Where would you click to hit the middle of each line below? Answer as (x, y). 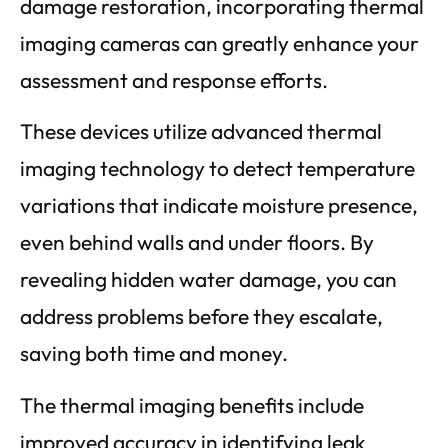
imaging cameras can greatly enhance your (219, 42)
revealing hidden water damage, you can (208, 279)
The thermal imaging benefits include (192, 404)
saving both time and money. (154, 353)
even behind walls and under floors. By (197, 242)
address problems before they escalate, (201, 316)
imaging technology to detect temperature (217, 168)
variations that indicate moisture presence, (219, 205)
